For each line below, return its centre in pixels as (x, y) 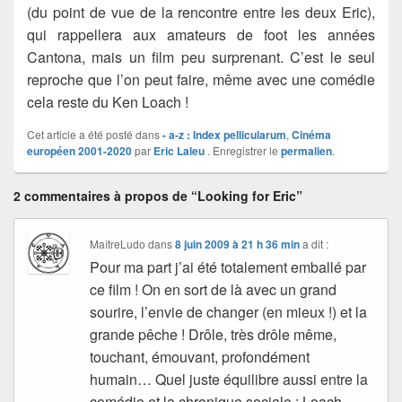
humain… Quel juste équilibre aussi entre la (229, 380)
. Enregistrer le (243, 151)
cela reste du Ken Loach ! (108, 102)
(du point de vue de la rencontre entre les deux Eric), (201, 13)
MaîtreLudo (118, 244)
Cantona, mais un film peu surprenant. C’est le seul (201, 57)
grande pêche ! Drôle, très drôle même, (214, 335)
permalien (306, 151)
